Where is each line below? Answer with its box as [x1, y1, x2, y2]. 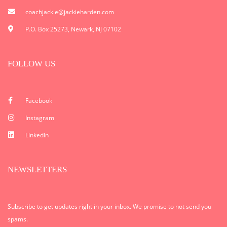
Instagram [25, 113, 54, 122]
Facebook [25, 96, 52, 105]
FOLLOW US [8, 59, 55, 68]
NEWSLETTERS [8, 165, 67, 174]
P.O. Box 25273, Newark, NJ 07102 [25, 25, 121, 33]
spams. [8, 215, 28, 223]
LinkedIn [25, 131, 49, 139]
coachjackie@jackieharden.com [25, 8, 114, 16]
